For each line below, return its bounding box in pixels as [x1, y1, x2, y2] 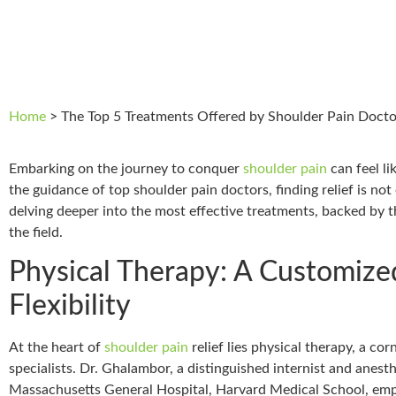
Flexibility [9, 292, 131, 321]
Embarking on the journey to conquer [9, 161, 243, 176]
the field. [9, 225, 63, 240]
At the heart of [9, 340, 104, 355]
